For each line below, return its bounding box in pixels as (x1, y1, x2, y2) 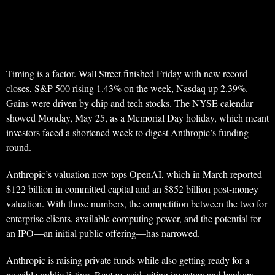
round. (6, 141, 31, 154)
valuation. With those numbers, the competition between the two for (6, 197, 267, 211)
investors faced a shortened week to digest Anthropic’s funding (6, 126, 249, 139)
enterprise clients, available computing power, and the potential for (6, 212, 261, 225)
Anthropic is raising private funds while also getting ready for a (6, 254, 249, 267)
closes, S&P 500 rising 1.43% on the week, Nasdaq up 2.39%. (6, 82, 248, 95)
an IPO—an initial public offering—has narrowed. (6, 227, 200, 240)
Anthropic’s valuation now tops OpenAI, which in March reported (6, 168, 262, 181)
